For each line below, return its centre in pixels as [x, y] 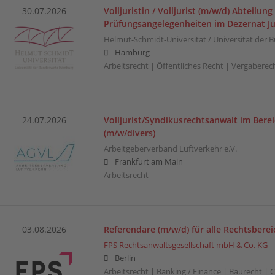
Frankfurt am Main [148, 161]
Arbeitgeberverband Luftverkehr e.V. [170, 149]
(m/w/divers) [129, 133]
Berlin [124, 258]
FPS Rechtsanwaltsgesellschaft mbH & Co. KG [185, 245]
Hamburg [131, 52]
